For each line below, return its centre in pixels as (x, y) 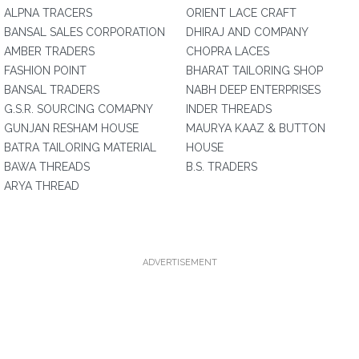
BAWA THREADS (47, 167)
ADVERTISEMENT (179, 262)
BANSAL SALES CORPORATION (85, 32)
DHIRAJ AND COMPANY (247, 32)
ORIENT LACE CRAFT (241, 13)
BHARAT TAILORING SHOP (254, 71)
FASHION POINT (45, 71)
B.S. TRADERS (222, 167)
